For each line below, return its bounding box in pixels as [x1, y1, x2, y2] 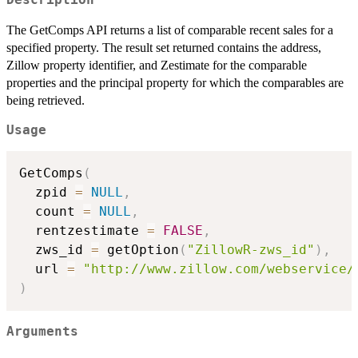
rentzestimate [19, 223, 147, 239]
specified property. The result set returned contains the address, [6, 40, 321, 54]
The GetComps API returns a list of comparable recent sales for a [6, 22, 333, 37]
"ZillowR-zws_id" [187, 242, 315, 258]
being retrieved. [6, 93, 85, 107]
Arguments [6, 324, 78, 339]
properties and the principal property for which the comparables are [6, 75, 344, 89]
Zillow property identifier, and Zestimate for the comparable [6, 58, 307, 72]
